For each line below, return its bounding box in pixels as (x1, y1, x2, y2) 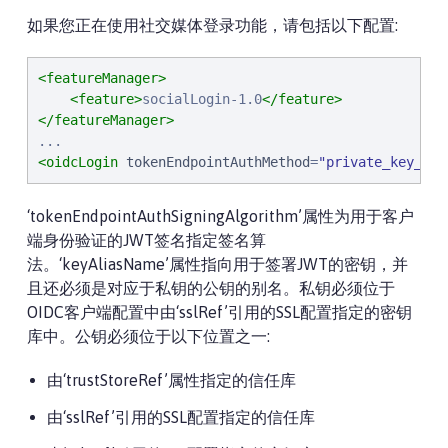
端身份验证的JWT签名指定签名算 (27, 231, 266, 249)
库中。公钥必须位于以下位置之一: (27, 327, 270, 345)
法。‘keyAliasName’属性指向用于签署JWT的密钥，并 (27, 255, 408, 273)
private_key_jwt (326, 154, 446, 170)
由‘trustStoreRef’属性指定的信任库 (47, 371, 296, 389)
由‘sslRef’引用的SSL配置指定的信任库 (47, 408, 315, 426)
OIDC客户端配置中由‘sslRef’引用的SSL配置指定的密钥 (27, 303, 412, 321)
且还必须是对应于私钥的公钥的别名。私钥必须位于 (27, 279, 395, 297)
